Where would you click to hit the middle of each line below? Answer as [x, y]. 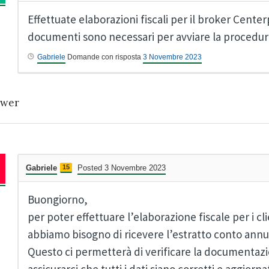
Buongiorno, [58, 200]
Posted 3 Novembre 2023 [122, 168]
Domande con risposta [104, 57]
